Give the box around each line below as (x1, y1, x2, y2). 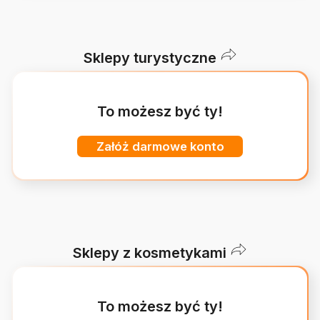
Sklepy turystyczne (83, 49, 216, 66)
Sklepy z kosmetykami (73, 244, 226, 261)
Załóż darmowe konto (96, 139, 224, 154)
